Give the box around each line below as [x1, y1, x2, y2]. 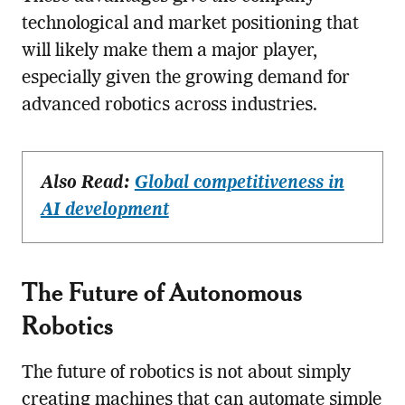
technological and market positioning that [21, 15, 359, 34]
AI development [40, 202, 169, 221]
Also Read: [40, 174, 135, 193]
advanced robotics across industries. [21, 97, 317, 116]
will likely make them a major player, [21, 42, 317, 61]
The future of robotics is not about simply [21, 364, 351, 383]
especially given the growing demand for [21, 70, 350, 89]
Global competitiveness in [134, 174, 344, 193]
